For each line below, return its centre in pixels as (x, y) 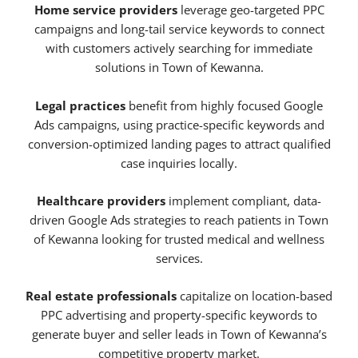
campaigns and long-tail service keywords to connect (179, 29)
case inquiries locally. (179, 163)
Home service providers (105, 10)
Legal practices (80, 105)
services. (179, 259)
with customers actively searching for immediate (179, 48)
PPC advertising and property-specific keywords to (179, 315)
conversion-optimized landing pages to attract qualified (179, 143)
